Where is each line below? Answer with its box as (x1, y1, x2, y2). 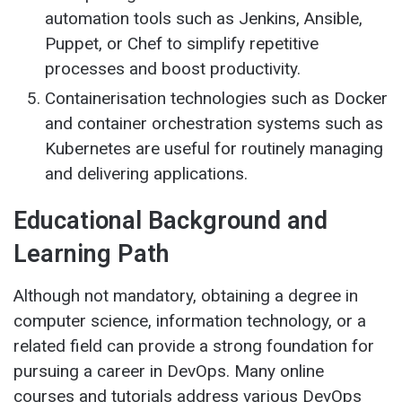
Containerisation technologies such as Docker (45, 88, 388, 109)
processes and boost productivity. (45, 58, 301, 80)
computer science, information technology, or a (13, 310, 366, 331)
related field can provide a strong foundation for (13, 335, 374, 356)
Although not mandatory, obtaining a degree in (13, 284, 358, 306)
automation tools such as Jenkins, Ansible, (45, 8, 363, 30)
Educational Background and (13, 206, 328, 236)
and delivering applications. (45, 163, 248, 185)
